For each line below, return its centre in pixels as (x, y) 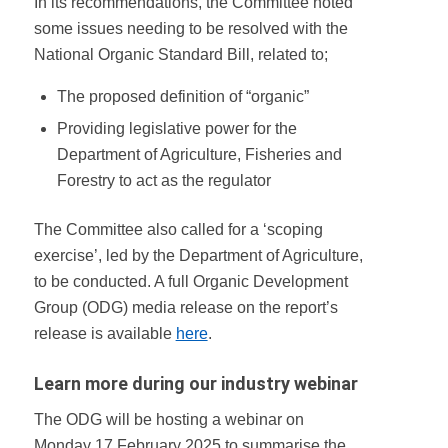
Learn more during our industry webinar (195, 384)
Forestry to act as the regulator (163, 181)
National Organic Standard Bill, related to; (180, 54)
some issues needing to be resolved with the (190, 28)
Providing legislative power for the (176, 129)
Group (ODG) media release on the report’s (185, 308)
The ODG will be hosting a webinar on (168, 419)
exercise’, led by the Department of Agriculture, (198, 256)
